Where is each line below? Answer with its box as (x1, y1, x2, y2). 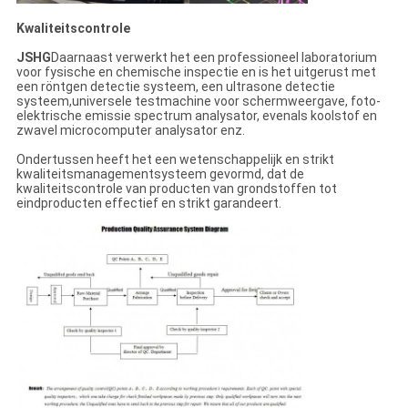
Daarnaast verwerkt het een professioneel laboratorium (50, 49, 377, 65)
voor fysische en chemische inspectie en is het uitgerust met (15, 64, 376, 79)
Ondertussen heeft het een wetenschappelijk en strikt (15, 151, 334, 167)
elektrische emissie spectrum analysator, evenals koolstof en (15, 107, 377, 123)
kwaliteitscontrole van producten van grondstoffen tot (15, 180, 337, 196)
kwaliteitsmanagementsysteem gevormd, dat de (15, 166, 304, 181)
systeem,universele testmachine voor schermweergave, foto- (15, 93, 381, 108)
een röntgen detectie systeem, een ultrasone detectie (15, 78, 335, 94)
